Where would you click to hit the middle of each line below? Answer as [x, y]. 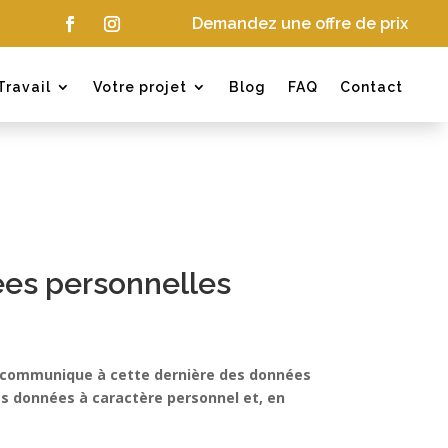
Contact [372, 87]
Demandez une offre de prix [299, 23]
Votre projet [140, 87]
